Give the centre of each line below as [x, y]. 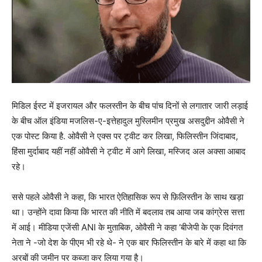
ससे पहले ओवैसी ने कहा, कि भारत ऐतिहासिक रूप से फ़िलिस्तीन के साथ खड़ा [127, 196]
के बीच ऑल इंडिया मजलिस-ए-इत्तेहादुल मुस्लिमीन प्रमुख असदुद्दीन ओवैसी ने [128, 120]
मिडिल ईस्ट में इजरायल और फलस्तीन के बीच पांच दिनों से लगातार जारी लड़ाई [130, 105]
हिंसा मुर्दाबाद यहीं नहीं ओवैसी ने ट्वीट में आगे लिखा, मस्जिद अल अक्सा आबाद [129, 151]
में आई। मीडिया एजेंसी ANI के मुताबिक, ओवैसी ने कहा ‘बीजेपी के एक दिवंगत [127, 227]
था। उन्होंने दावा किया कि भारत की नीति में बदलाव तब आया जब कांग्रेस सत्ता [128, 212]
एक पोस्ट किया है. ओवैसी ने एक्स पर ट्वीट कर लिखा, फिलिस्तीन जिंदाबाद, [125, 136]
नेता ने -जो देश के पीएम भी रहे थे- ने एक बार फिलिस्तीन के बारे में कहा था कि [129, 242]
